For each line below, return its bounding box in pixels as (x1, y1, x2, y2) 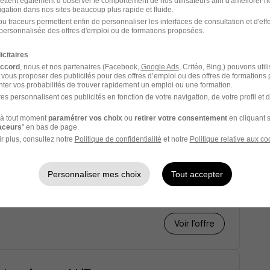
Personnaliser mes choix (47, 169, 141, 179)
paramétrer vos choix (48, 113, 122, 122)
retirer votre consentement (134, 113, 227, 122)
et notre (161, 134, 190, 143)
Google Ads (140, 62, 179, 71)
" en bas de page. (21, 122, 79, 131)
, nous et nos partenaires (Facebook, (19, 62, 141, 71)
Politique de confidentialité (74, 134, 162, 143)
